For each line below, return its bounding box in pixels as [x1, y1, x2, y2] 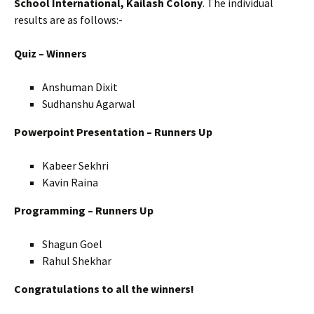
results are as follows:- [14, 13, 123, 27]
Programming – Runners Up [14, 203, 153, 218]
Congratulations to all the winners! [14, 282, 194, 296]
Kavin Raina [42, 175, 98, 190]
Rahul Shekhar [42, 254, 111, 268]
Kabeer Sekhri [42, 158, 109, 173]
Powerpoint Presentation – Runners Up [14, 125, 212, 139]
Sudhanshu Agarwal [42, 97, 135, 111]
